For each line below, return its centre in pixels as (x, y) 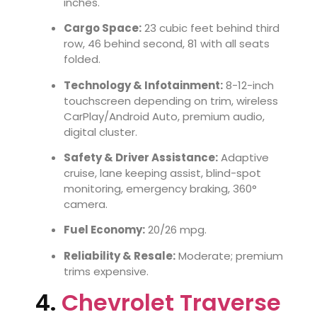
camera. (86, 204)
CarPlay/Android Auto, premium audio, (164, 116)
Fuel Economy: (104, 230)
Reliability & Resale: (120, 255)
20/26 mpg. (176, 230)
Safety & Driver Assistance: (141, 157)
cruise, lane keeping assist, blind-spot (162, 173)
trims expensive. (106, 271)
